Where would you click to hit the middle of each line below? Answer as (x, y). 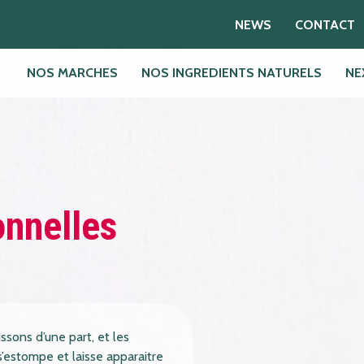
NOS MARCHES (73, 73)
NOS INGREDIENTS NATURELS (232, 73)
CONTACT (325, 24)
